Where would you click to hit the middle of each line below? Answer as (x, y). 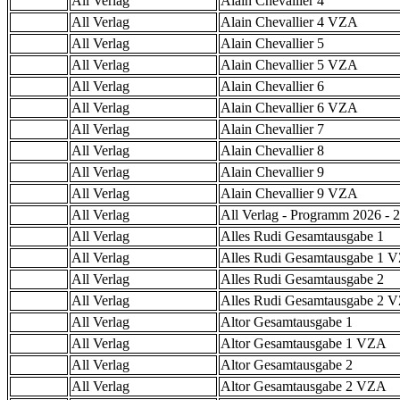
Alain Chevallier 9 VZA (289, 194)
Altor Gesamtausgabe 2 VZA (304, 387)
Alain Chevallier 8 (272, 151)
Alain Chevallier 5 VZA (289, 65)
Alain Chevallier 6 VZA (289, 108)
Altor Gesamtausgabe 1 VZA (304, 344)
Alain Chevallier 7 (272, 129)
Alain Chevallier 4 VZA (289, 22)
